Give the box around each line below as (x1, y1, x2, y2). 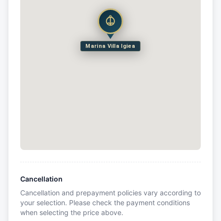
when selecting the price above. (20, 208, 123, 217)
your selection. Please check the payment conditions (20, 198, 190, 207)
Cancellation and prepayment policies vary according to (20, 188, 201, 197)
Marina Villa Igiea (85, 43, 135, 50)
